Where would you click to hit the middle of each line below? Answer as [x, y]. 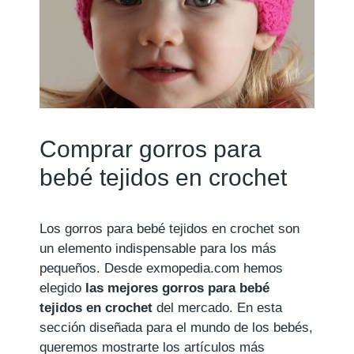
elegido [62, 288]
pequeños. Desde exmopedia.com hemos [161, 268]
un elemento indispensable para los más [158, 248]
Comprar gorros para [151, 149]
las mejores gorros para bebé [177, 288]
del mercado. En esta [217, 307]
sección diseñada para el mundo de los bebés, [176, 327]
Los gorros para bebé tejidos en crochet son [169, 228]
